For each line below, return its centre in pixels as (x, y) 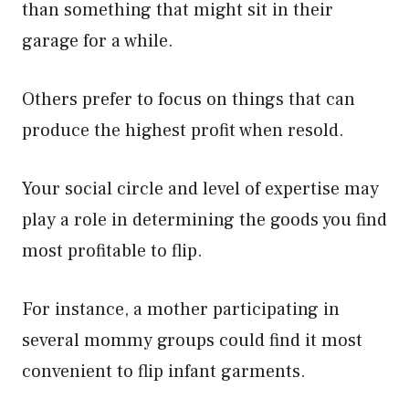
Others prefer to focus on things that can (189, 100)
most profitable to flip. (115, 251)
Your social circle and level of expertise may (200, 189)
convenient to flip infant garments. (164, 372)
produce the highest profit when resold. (183, 131)
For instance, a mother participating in (181, 309)
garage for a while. (98, 41)
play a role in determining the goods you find (204, 220)
